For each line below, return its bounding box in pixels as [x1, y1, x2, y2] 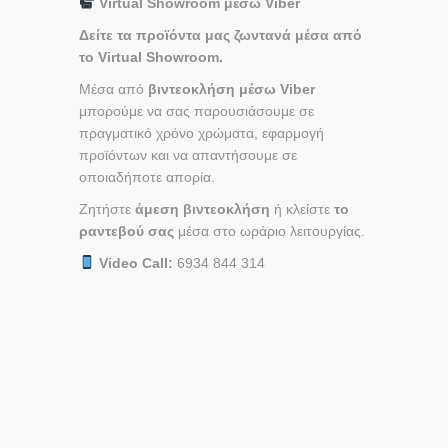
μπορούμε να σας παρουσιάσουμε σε [79, 102, 314, 119]
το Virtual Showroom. [79, 48, 223, 65]
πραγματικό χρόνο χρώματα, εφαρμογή [79, 124, 324, 141]
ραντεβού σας [79, 222, 174, 239]
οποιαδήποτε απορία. [79, 168, 215, 185]
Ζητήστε [79, 200, 135, 217]
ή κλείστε [270, 200, 334, 217]
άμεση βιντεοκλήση [135, 200, 270, 217]
